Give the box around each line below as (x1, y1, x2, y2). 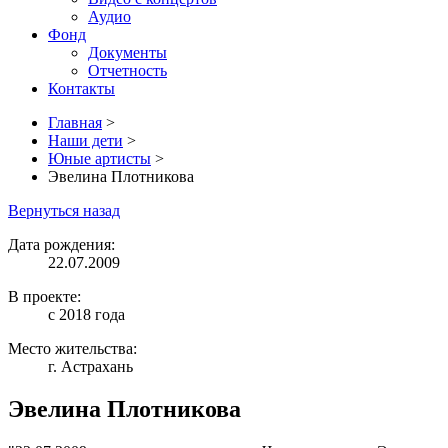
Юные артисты (48, 150, 151, 167)
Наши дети (48, 132, 123, 149)
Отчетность (88, 62, 167, 79)
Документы (88, 44, 167, 61)
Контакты (48, 80, 115, 97)
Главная (48, 114, 102, 131)
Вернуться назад (8, 202, 120, 219)
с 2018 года (48, 306, 125, 323)
